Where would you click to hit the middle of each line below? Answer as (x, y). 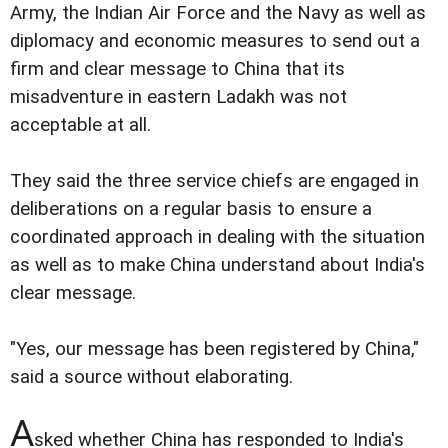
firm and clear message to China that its (177, 69)
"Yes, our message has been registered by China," (214, 349)
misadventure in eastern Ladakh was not (178, 97)
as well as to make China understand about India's (217, 265)
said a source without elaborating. (154, 377)
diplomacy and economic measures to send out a (215, 41)
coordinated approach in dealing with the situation (217, 237)
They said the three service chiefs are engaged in (214, 181)
